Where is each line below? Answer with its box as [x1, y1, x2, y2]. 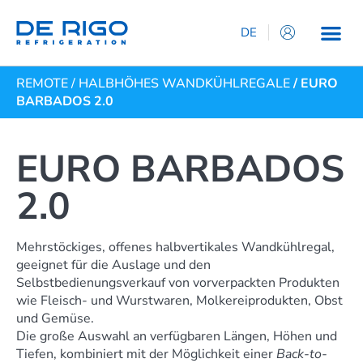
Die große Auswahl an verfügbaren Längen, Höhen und [16, 327, 337, 345]
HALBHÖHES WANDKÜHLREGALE [79, 74, 290, 92]
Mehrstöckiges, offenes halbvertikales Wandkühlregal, [16, 237, 335, 256]
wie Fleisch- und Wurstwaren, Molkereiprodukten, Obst [16, 291, 343, 310]
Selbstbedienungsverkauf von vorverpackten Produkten [16, 273, 340, 292]
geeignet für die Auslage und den [16, 255, 211, 274]
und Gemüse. [16, 309, 94, 327]
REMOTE [16, 74, 68, 92]
